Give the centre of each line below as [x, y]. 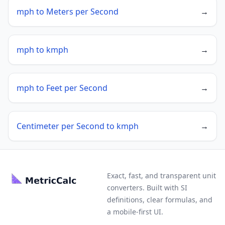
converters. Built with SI [147, 188]
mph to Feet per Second [62, 88]
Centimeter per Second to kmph [78, 126]
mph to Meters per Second [68, 12]
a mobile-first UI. [135, 212]
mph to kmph [42, 50]
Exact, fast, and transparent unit [161, 176]
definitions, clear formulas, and [159, 200]
